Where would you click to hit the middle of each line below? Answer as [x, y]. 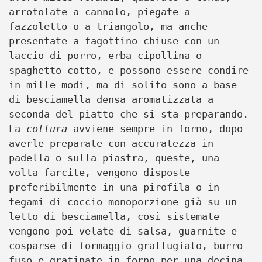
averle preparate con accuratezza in [111, 143]
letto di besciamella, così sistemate [114, 216]
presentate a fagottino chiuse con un [114, 41]
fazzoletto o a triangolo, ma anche [108, 26]
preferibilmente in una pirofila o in [114, 187]
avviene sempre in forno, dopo [155, 129]
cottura [47, 129]
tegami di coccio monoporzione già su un [123, 202]
